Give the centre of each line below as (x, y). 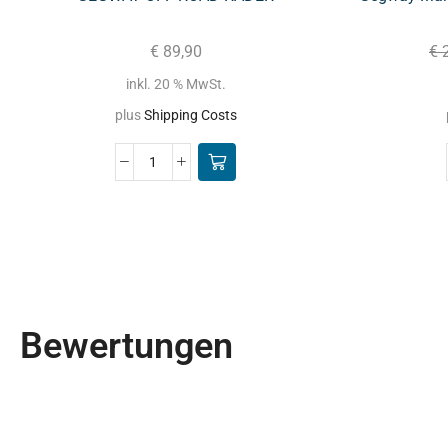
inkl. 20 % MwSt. (175, 84)
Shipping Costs (190, 115)
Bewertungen (126, 345)
